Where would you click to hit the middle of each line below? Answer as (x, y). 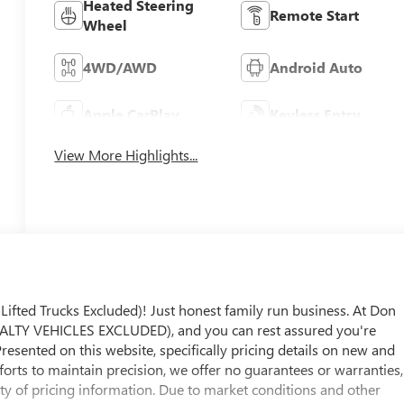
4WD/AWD (120, 67)
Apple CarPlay (132, 114)
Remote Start (314, 14)
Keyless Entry (315, 114)
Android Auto (316, 67)
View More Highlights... (126, 154)
